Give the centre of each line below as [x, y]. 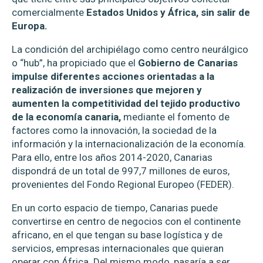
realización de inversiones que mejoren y [107, 90]
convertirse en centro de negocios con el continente [126, 222]
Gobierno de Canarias [187, 63]
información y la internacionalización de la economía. [129, 144]
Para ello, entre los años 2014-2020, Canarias [112, 158]
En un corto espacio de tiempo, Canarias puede [115, 208]
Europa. [30, 26]
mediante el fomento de [175, 117]
